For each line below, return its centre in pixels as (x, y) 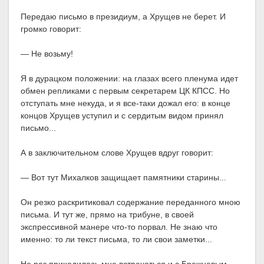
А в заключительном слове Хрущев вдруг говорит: (117, 153)
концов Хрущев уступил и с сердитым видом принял (122, 116)
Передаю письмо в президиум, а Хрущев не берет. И (123, 17)
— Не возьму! (47, 54)
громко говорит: (51, 29)
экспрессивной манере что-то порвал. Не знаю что (119, 227)
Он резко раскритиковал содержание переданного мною (131, 202)
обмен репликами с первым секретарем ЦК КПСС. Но (125, 91)
